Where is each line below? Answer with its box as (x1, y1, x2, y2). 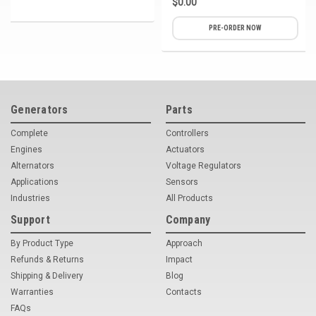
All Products (165, 193, 213, 203)
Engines (11, 144, 42, 154)
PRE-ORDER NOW (209, 23, 262, 32)
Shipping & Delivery (11, 270, 83, 281)
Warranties (11, 286, 54, 297)
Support (11, 212, 50, 226)
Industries (11, 193, 50, 203)
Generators (11, 102, 68, 116)
